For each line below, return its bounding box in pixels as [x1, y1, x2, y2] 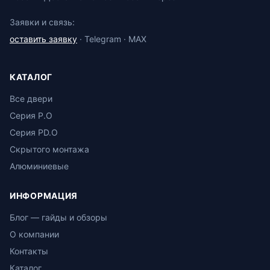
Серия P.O [10, 110, 52, 121]
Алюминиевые [10, 160, 69, 171]
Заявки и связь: [10, 16, 75, 27]
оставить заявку [10, 33, 77, 44]
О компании [10, 228, 59, 239]
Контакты [10, 245, 48, 256]
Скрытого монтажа [10, 143, 89, 154]
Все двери [10, 93, 52, 104]
